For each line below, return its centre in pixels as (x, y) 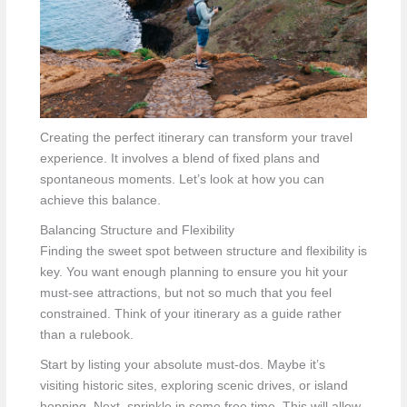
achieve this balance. (100, 200)
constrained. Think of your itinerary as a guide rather (190, 313)
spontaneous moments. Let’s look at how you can (182, 179)
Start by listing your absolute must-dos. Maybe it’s (182, 364)
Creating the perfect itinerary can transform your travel (196, 137)
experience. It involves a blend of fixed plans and (179, 158)
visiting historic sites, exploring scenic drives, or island (194, 385)
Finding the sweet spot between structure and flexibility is (203, 251)
